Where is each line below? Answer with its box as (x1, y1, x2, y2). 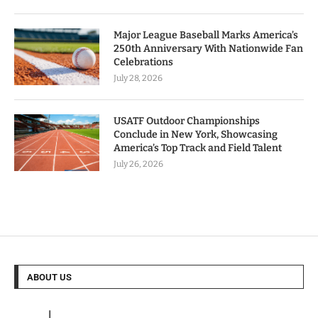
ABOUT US (27, 272, 72, 283)
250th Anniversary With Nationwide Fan (114, 43, 303, 55)
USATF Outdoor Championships (114, 115, 260, 128)
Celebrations (114, 56, 173, 69)
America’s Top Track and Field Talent (114, 142, 282, 155)
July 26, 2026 (114, 159, 163, 170)
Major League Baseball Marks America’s (114, 29, 298, 42)
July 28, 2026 (114, 73, 163, 84)
